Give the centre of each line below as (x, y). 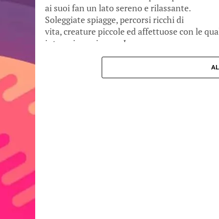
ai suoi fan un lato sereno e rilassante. (118, 8)
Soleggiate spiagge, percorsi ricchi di (114, 20)
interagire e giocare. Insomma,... (108, 43)
